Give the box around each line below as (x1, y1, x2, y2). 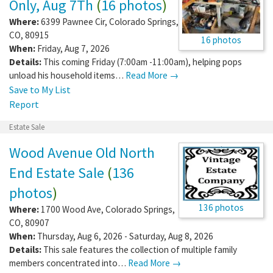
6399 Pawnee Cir (41, 15, 105, 27)
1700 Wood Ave (41, 203, 101, 215)
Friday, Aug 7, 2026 (35, 42, 110, 54)
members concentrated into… (9, 257, 128, 269)
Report (9, 97, 39, 110)
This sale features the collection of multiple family (43, 243, 237, 255)
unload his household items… (9, 69, 126, 81)
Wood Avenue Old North (9, 143, 155, 162)
